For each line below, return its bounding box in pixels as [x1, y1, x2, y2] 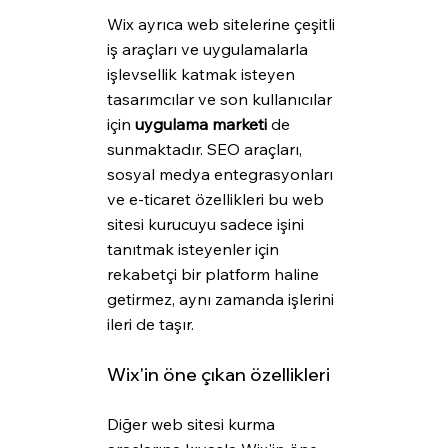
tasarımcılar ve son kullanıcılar [106, 89, 336, 110]
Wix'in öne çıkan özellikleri [106, 363, 330, 387]
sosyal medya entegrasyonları [106, 164, 337, 185]
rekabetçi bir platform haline [106, 264, 323, 285]
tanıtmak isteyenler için [106, 239, 283, 260]
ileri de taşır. [106, 314, 194, 335]
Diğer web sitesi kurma [106, 414, 279, 435]
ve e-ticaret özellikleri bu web [106, 189, 328, 210]
